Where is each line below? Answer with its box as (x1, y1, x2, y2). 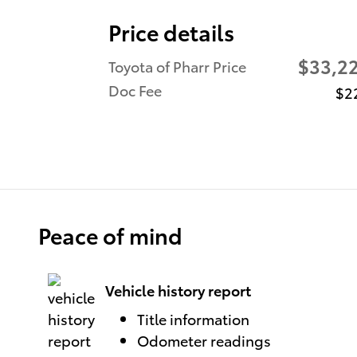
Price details (108, 15, 234, 47)
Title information (137, 308, 249, 328)
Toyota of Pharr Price (108, 55, 246, 76)
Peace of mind (38, 218, 182, 250)
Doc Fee (108, 79, 162, 100)
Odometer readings (137, 329, 271, 350)
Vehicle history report (105, 280, 251, 300)
